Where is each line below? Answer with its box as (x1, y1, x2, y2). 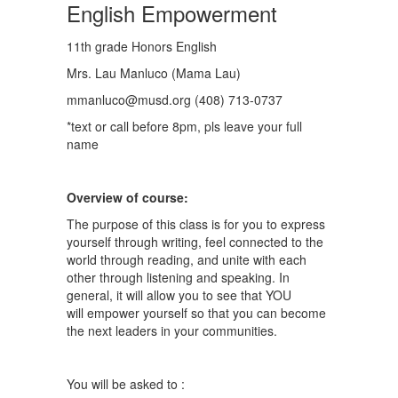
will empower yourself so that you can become (67, 304, 326, 322)
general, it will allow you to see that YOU (67, 286, 291, 304)
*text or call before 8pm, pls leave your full (67, 117, 302, 135)
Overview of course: (67, 188, 203, 206)
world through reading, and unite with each (67, 251, 306, 268)
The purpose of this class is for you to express (67, 215, 325, 233)
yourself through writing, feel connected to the (67, 233, 323, 251)
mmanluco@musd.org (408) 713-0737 (67, 91, 286, 108)
